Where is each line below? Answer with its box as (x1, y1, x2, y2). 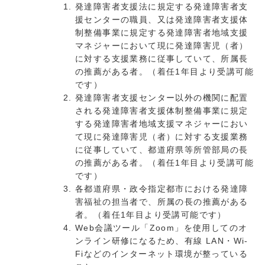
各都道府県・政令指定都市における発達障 (75, 184, 248, 194)
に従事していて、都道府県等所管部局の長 (75, 145, 248, 155)
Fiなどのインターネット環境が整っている (75, 249, 248, 259)
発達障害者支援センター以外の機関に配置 (75, 93, 248, 103)
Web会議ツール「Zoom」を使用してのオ (75, 223, 248, 233)
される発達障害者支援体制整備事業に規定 (75, 106, 248, 116)
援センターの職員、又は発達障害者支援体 (75, 15, 248, 25)
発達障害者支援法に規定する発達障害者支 (75, 2, 248, 12)
